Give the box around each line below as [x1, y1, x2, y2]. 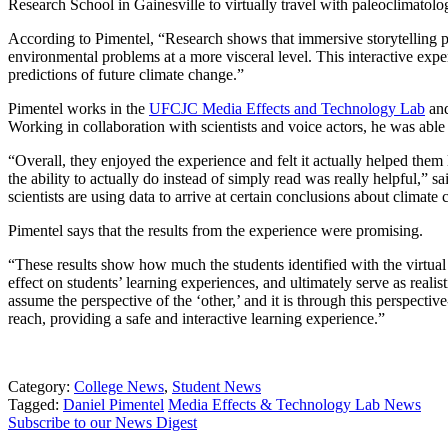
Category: [8, 377, 74, 395]
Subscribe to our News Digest [8, 413, 197, 431]
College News [74, 377, 164, 395]
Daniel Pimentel [63, 395, 164, 413]
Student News [172, 377, 261, 395]
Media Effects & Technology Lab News [168, 395, 421, 413]
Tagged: [8, 395, 63, 413]
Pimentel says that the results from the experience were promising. [8, 221, 423, 239]
